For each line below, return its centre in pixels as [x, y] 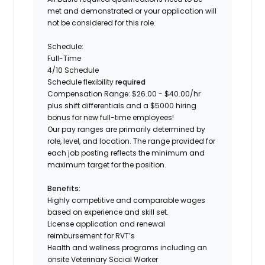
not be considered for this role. [102, 22]
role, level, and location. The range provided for [132, 141]
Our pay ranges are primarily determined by [127, 129]
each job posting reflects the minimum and [126, 153]
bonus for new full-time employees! [111, 117]
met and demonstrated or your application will [132, 11]
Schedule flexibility [81, 82]
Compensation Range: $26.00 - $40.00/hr [124, 93]
